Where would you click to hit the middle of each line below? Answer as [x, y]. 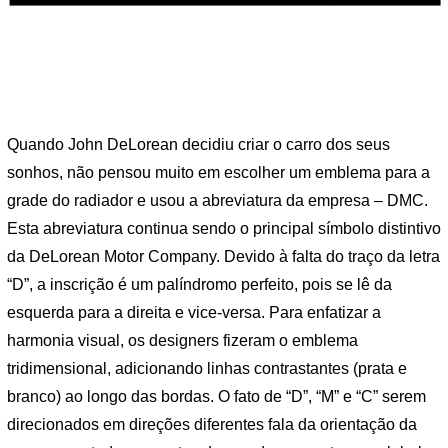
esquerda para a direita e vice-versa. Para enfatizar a [194, 312]
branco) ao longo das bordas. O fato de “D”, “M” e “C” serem [216, 396]
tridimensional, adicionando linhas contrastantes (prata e [207, 368]
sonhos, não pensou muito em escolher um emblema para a [218, 172]
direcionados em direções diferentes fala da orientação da [212, 424]
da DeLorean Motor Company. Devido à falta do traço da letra [223, 256]
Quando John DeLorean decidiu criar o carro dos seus [198, 144]
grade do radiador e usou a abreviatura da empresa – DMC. [217, 200]
